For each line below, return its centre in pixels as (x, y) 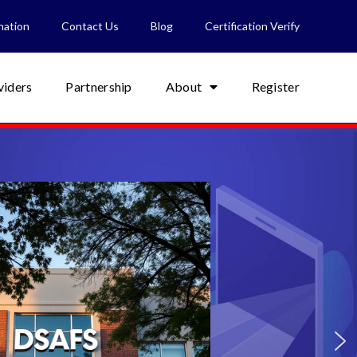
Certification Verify (252, 26)
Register (275, 86)
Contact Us (90, 26)
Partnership (99, 86)
